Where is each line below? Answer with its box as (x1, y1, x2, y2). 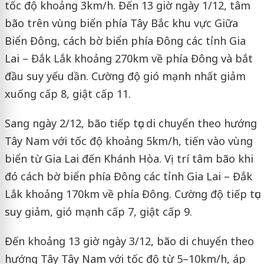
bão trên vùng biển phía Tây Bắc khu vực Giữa (4, 16, 238, 31)
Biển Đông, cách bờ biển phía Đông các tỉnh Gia (4, 34, 246, 48)
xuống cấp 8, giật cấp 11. (4, 87, 131, 101)
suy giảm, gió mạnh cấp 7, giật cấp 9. (4, 204, 192, 219)
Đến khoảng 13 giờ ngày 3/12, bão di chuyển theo (4, 234, 254, 249)
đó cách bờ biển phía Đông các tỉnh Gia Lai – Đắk (4, 169, 252, 184)
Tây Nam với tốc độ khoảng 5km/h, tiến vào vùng (4, 134, 253, 148)
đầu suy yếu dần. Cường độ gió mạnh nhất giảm (4, 69, 246, 84)
